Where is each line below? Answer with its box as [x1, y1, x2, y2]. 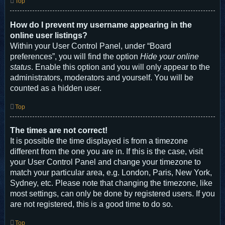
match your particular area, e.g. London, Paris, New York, [10, 168, 212, 177]
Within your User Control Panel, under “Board [10, 41, 171, 50]
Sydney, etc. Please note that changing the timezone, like [10, 179, 212, 188]
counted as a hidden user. [10, 83, 101, 92]
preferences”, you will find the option [10, 52, 140, 61]
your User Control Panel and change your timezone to [10, 158, 201, 167]
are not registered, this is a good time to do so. [10, 200, 173, 209]
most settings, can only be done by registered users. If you [10, 189, 215, 198]
